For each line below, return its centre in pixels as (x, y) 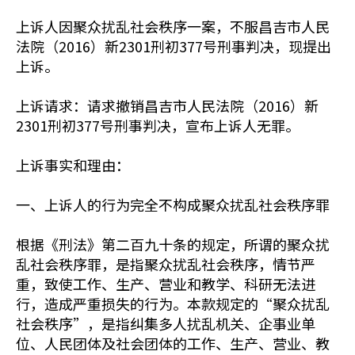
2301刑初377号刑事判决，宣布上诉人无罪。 (158, 125)
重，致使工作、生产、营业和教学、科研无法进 (166, 284)
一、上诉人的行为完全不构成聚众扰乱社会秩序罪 (173, 204)
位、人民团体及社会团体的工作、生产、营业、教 (173, 343)
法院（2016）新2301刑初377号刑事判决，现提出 (174, 46)
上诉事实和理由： (73, 165)
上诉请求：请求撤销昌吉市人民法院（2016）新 (167, 105)
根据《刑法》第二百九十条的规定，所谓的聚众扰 (173, 244)
